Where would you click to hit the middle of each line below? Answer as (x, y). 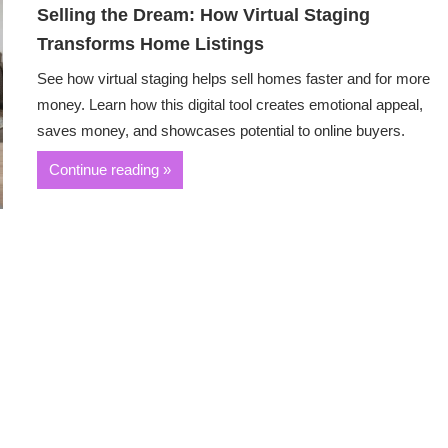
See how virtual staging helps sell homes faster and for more (234, 78)
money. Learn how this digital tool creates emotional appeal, (230, 104)
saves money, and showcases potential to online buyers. (221, 130)
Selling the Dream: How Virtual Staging (204, 14)
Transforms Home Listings (151, 43)
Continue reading (104, 170)
